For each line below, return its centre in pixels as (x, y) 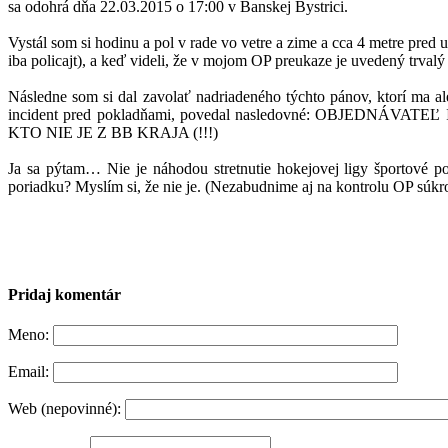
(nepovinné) (79, 409)
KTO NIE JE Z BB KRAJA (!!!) (113, 132)
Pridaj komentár (64, 295)
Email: (28, 372)
